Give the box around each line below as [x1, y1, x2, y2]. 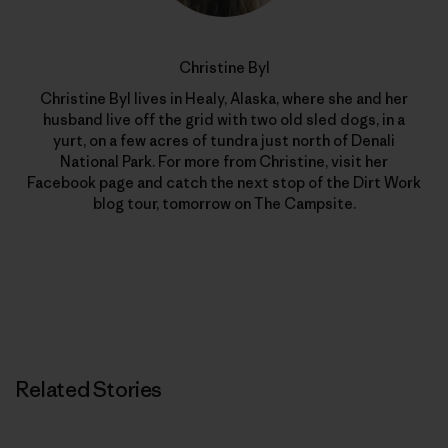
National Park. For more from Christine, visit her [60, 151, 388, 171]
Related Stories [16, 375, 162, 403]
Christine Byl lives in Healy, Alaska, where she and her [40, 88, 408, 108]
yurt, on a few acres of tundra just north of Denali [53, 130, 395, 150]
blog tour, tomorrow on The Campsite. [92, 193, 356, 213]
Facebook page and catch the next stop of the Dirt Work [27, 172, 421, 192]
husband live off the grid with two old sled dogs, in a [43, 109, 405, 129]
